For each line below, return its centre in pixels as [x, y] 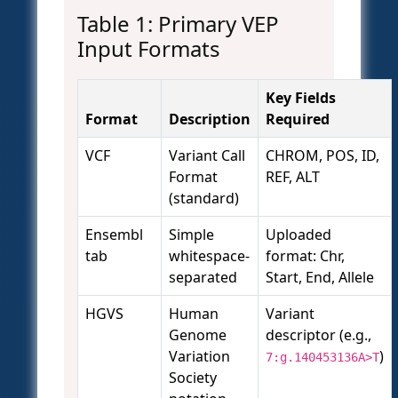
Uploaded [298, 235]
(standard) [204, 199]
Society [193, 378]
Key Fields [301, 98]
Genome [198, 335]
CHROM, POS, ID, [322, 156]
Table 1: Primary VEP [178, 24]
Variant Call [207, 156]
